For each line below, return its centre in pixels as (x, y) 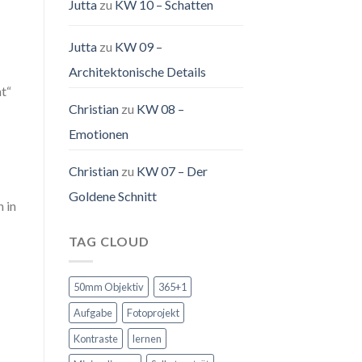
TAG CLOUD (109, 242)
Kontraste (95, 338)
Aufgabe (93, 312)
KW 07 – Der (172, 171)
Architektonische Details (137, 72)
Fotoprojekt (153, 312)
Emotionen (98, 134)
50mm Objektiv (108, 286)
